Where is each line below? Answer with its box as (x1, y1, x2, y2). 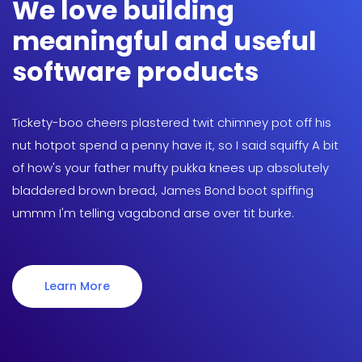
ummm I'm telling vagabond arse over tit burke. (12, 204, 294, 221)
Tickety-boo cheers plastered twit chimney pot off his (12, 114, 331, 131)
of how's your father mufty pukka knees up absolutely (12, 159, 329, 176)
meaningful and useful (12, 23, 317, 59)
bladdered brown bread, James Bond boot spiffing (12, 182, 314, 199)
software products (12, 53, 259, 90)
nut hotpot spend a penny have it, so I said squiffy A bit (12, 137, 339, 154)
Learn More (44, 278, 110, 294)
